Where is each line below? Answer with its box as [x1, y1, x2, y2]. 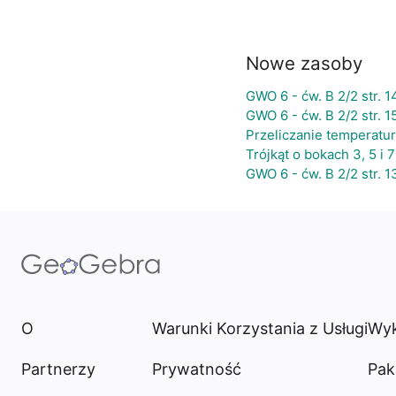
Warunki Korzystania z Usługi [152, 319, 368, 338]
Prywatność [152, 360, 241, 378]
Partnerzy [21, 360, 95, 378]
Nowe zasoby [245, 52, 362, 74]
